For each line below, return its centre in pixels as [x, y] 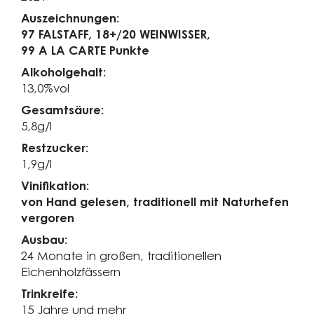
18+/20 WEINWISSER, [153, 35]
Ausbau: [44, 241]
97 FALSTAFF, [56, 35]
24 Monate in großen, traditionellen [121, 257]
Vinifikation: [55, 187]
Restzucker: [55, 149]
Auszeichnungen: [70, 19]
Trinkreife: [49, 295]
